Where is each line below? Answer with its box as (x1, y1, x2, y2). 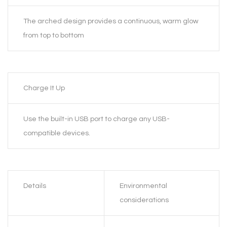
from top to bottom (23, 32, 84, 40)
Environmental (120, 182, 167, 190)
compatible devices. (23, 130, 90, 137)
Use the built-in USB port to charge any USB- (23, 116, 170, 123)
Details (23, 182, 46, 190)
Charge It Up (23, 85, 65, 92)
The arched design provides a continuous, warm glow (23, 18, 198, 25)
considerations (120, 197, 169, 204)
